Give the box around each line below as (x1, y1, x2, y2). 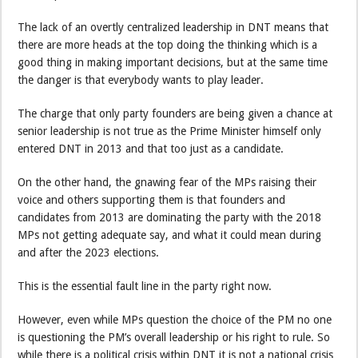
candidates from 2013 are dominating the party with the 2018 (18, 210, 322, 224)
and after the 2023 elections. (18, 245, 160, 259)
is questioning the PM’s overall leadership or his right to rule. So (18, 330, 331, 344)
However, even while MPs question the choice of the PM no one (18, 312, 332, 326)
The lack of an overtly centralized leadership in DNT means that (18, 20, 329, 34)
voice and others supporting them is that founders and (18, 193, 286, 206)
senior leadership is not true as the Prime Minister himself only (18, 124, 322, 137)
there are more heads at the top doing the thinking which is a (18, 38, 318, 51)
